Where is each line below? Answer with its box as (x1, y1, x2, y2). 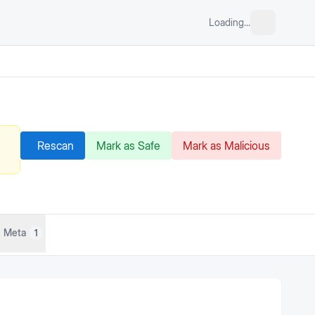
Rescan (37, 139, 74, 153)
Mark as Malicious (183, 139, 270, 153)
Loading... (209, 16, 250, 28)
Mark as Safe (96, 139, 160, 153)
